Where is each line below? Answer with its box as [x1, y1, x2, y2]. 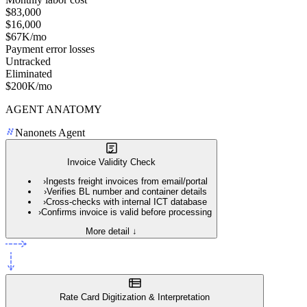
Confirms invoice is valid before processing [41, 206, 212, 217]
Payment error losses [5, 42, 95, 55]
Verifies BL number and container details [46, 186, 207, 197]
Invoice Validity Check [67, 156, 156, 167]
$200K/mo [5, 79, 52, 92]
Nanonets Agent [15, 126, 85, 138]
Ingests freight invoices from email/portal [45, 175, 208, 186]
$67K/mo [5, 30, 47, 42]
